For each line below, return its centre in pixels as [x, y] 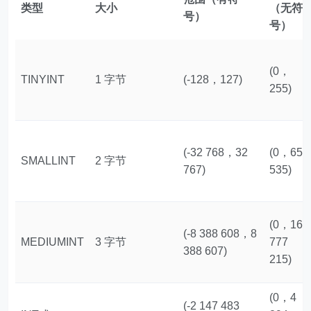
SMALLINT [49, 161]
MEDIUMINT [53, 242]
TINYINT [43, 79]
